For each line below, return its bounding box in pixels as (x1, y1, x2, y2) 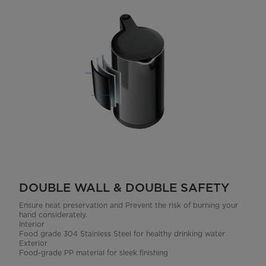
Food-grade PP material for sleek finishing (19, 248, 168, 258)
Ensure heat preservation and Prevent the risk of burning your (19, 201, 238, 210)
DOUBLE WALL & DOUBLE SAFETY (19, 180, 229, 195)
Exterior (19, 239, 47, 248)
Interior (19, 220, 45, 229)
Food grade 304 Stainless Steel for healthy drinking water (19, 229, 225, 239)
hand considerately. (19, 210, 87, 220)
